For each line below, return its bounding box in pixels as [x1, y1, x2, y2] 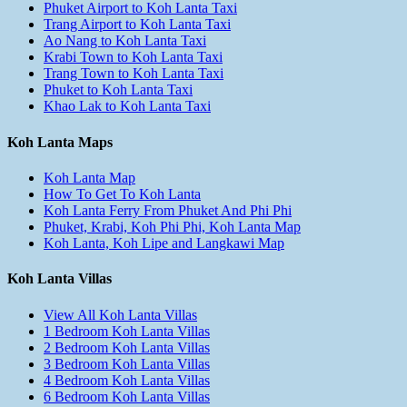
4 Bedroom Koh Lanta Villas [44, 372, 210, 388]
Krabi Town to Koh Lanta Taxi [44, 49, 223, 65]
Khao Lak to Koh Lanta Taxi [44, 98, 211, 114]
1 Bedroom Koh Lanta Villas [44, 323, 210, 339]
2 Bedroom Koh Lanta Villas [44, 339, 210, 355]
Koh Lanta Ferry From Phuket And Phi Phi [44, 203, 292, 219]
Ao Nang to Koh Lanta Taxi [44, 33, 206, 49]
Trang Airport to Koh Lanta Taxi [44, 16, 231, 33]
